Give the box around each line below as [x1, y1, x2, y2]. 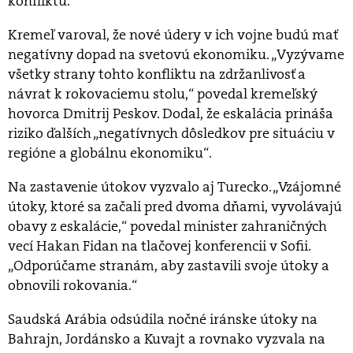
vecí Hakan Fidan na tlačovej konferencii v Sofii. [8, 236, 311, 256]
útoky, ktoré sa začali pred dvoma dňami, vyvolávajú [8, 197, 342, 217]
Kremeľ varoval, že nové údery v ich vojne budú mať [8, 25, 338, 45]
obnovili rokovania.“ [8, 276, 137, 295]
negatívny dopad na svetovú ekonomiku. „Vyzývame [8, 45, 344, 65]
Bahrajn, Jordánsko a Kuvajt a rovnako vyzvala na [8, 329, 325, 349]
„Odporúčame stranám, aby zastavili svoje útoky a [8, 256, 329, 276]
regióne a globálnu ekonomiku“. [8, 143, 212, 163]
